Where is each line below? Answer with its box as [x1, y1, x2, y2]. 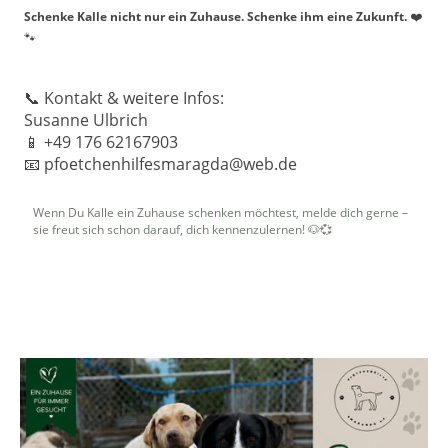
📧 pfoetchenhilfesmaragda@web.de [24, 153, 301, 176]
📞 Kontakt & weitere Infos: [24, 87, 224, 110]
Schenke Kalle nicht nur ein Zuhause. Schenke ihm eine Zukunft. [24, 7, 407, 25]
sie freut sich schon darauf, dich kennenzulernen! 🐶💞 [33, 221, 332, 239]
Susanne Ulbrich [24, 109, 148, 132]
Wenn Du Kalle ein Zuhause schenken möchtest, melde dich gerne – [33, 204, 408, 222]
